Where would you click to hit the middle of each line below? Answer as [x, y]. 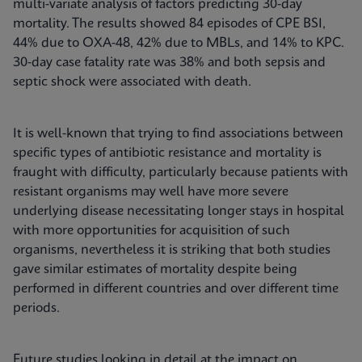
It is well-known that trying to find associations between [178, 134]
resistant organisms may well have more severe [151, 192]
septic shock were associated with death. [132, 82]
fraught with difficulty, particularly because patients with [181, 173]
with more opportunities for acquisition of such [152, 231]
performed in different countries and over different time [176, 289]
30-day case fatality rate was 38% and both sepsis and [169, 63]
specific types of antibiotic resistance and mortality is [167, 153]
